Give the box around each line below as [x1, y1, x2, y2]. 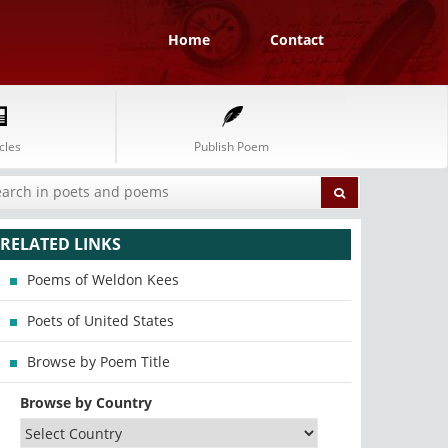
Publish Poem [194, 138, 269, 155]
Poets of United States [27, 311, 175, 330]
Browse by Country [20, 393, 153, 412]
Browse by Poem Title [27, 352, 171, 371]
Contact [270, 30, 324, 49]
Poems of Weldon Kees [27, 270, 180, 289]
